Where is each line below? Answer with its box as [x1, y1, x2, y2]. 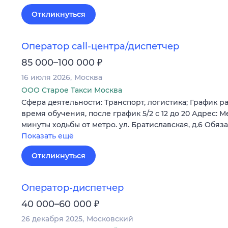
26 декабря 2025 [21, 214, 82, 224]
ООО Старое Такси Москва [21, 85, 122, 95]
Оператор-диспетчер [21, 182, 124, 194]
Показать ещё [21, 131, 74, 141]
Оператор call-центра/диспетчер [21, 41, 179, 52]
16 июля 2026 [21, 73, 70, 82]
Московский [87, 214, 133, 224]
